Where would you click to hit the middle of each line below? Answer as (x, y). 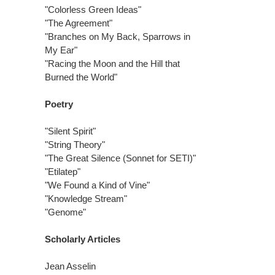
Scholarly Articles (83, 239)
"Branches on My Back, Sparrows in (118, 36)
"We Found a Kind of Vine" (97, 185)
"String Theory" (75, 144)
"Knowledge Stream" (86, 198)
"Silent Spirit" (70, 131)
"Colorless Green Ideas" (93, 9)
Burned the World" (81, 77)
